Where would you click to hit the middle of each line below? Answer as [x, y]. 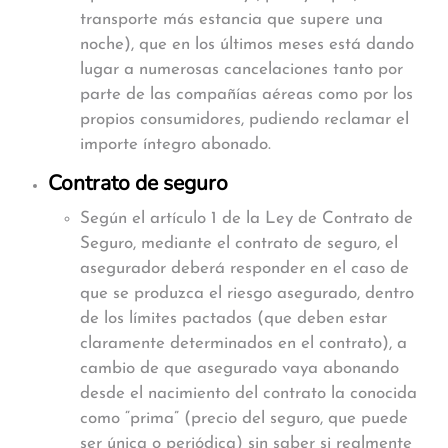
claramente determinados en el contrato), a [243, 343]
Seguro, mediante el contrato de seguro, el [239, 243]
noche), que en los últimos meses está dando [247, 44]
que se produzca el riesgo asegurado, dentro [247, 293]
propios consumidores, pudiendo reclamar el [244, 119]
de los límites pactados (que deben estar [233, 318]
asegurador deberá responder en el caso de [244, 268]
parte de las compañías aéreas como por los [246, 94]
